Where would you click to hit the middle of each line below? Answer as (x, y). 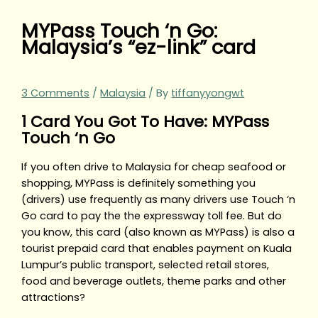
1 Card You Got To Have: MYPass (146, 122)
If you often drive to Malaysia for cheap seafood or (154, 167)
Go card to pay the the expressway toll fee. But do (152, 216)
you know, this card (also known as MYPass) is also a (158, 232)
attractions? (54, 298)
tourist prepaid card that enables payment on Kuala (157, 249)
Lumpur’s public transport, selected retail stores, (146, 265)
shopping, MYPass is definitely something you (139, 183)
